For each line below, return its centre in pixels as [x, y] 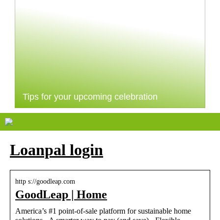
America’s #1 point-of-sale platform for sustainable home [103, 211]
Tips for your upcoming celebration [90, 97]
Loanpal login [56, 150]
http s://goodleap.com [45, 181]
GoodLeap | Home [61, 194]
